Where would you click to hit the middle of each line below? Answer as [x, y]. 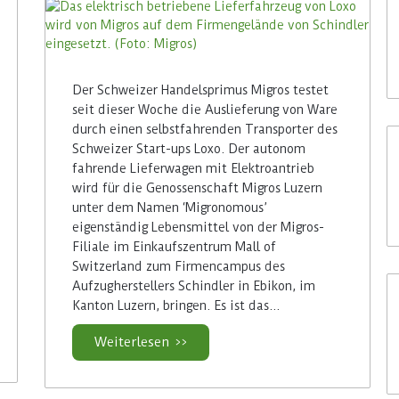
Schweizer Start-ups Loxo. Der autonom [189, 148]
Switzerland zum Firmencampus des [179, 266]
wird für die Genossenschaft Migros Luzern [198, 187]
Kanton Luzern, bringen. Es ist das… [176, 305]
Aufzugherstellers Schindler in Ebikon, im [194, 285]
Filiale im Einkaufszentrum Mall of [175, 246]
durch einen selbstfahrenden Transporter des [205, 129]
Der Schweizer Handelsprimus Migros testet [201, 90]
